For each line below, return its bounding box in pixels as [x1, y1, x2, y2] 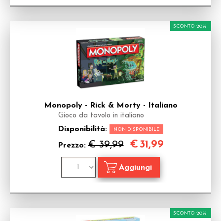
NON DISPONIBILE [113, 127, 159, 132]
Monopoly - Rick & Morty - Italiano [43, 102, 178, 110]
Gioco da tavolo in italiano [58, 112, 144, 119]
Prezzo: [57, 142, 88, 149]
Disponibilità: [58, 125, 110, 133]
